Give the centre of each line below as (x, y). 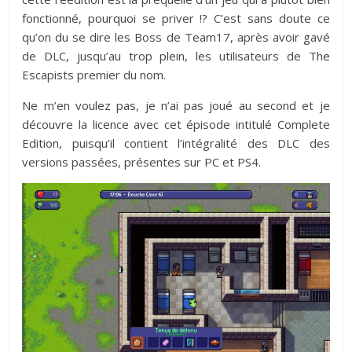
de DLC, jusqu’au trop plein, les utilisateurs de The (176, 55)
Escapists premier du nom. (94, 74)
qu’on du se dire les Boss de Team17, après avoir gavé (176, 37)
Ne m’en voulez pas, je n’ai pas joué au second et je (176, 105)
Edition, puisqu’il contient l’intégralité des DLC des (176, 143)
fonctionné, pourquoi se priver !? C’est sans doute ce (176, 18)
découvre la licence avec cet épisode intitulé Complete (176, 124)
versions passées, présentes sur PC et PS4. (142, 161)
